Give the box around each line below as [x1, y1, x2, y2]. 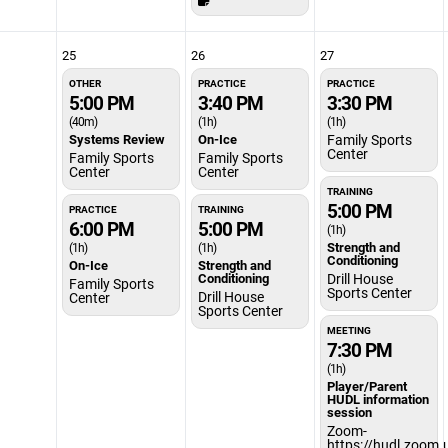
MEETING [326, 323, 371, 337]
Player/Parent [326, 377, 407, 395]
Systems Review [68, 130, 165, 148]
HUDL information [326, 390, 429, 408]
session [326, 403, 372, 421]
